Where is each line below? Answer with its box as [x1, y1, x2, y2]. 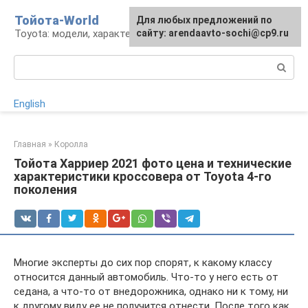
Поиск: [14, 56, 46, 68]
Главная [14, 140, 46, 149]
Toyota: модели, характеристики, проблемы [14, 27, 223, 40]
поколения [14, 182, 77, 197]
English [14, 98, 45, 110]
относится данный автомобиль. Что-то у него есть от [14, 271, 278, 283]
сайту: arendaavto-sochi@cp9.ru [136, 27, 289, 38]
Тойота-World [14, 13, 99, 27]
